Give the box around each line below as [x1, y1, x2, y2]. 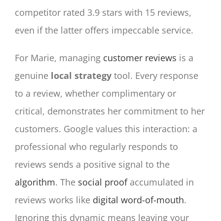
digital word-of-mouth [93, 194, 184, 206]
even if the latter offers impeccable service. [15, 24, 193, 37]
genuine [15, 70, 51, 82]
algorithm [15, 176, 55, 188]
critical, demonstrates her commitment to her [15, 105, 205, 117]
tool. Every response [111, 70, 198, 82]
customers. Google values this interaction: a [15, 123, 197, 135]
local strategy [51, 70, 111, 82]
